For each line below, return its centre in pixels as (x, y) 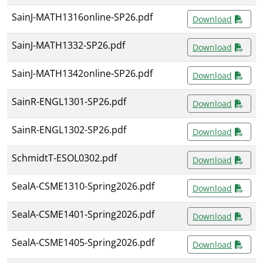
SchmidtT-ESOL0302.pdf (64, 158)
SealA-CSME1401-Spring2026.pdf (83, 215)
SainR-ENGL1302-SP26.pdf (69, 130)
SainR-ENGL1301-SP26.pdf (69, 102)
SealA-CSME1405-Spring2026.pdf (83, 243)
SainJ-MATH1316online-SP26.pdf (82, 17)
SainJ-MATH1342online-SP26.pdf (82, 74)
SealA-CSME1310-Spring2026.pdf (83, 186)
